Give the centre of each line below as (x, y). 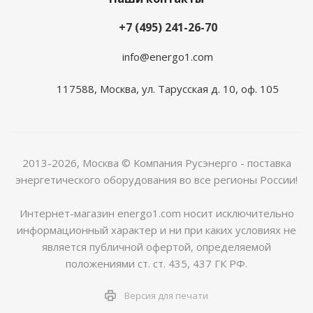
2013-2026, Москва (72, 162)
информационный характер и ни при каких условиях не (156, 230)
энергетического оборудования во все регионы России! (156, 179)
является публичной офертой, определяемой (156, 246)
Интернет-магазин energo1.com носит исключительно (156, 213)
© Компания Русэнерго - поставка (206, 162)
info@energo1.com (168, 56)
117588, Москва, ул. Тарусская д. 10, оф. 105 (168, 88)
